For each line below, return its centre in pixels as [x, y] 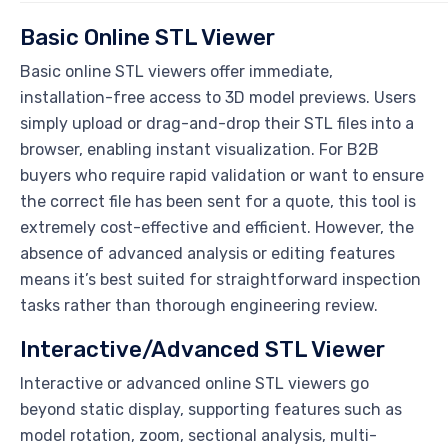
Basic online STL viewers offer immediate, [176, 72]
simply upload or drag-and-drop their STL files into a [217, 124]
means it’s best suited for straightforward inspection [220, 280]
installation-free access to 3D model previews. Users [218, 98]
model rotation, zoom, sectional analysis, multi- [198, 436]
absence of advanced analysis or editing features [207, 254]
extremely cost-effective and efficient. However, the [217, 228]
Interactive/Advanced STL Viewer [202, 350]
